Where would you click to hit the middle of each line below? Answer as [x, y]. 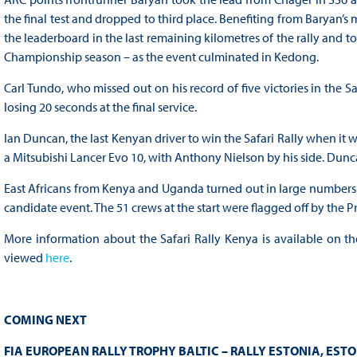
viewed [24, 257]
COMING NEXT [45, 319]
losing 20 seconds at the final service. [100, 106]
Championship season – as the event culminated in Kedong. [161, 56]
